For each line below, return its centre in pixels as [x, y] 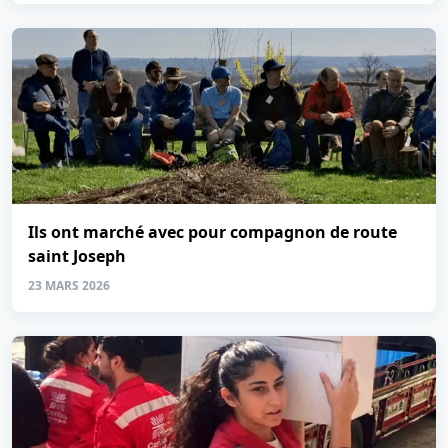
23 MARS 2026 [69, 285]
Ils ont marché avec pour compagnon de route [212, 232]
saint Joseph [77, 256]
